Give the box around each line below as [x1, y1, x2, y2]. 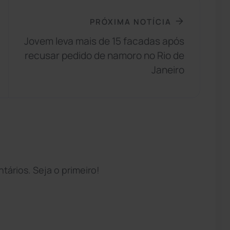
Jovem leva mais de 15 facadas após [24, 34, 185, 48]
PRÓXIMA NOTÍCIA [90, 16, 172, 27]
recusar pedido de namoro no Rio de [25, 49, 185, 63]
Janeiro [151, 63, 185, 77]
